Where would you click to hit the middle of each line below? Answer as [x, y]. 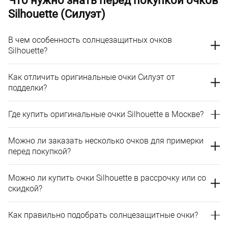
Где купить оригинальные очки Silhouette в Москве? [106, 114]
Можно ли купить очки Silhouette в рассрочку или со [107, 178]
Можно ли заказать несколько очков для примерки [106, 141]
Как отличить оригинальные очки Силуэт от [92, 77]
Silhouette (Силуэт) [57, 14]
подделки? [27, 88]
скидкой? [25, 189]
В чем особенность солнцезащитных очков [90, 40]
